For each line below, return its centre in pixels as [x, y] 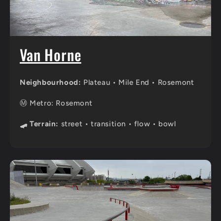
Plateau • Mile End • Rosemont [138, 82]
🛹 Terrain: [39, 124]
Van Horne [51, 55]
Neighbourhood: [51, 82]
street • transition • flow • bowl [117, 124]
